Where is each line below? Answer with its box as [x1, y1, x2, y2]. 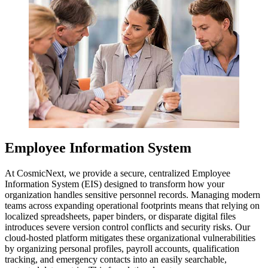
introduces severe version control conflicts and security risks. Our [5, 221, 250, 232]
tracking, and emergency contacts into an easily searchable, [5, 254, 227, 264]
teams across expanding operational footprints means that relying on [5, 200, 260, 211]
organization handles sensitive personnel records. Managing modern [5, 189, 260, 200]
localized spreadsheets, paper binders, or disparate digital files [5, 211, 236, 221]
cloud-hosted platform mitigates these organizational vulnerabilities [5, 232, 255, 243]
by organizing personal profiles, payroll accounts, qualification [5, 243, 239, 254]
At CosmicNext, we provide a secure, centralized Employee [5, 167, 230, 178]
